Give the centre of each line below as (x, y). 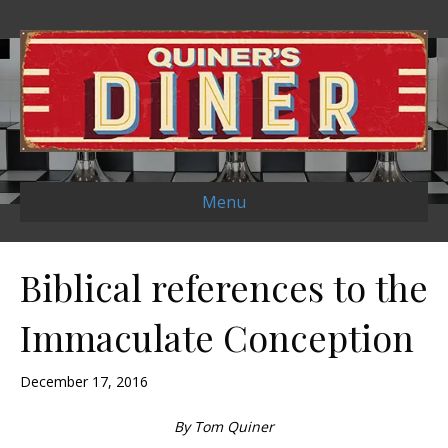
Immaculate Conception (217, 337)
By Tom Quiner (224, 427)
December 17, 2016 (84, 382)
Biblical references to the (224, 287)
